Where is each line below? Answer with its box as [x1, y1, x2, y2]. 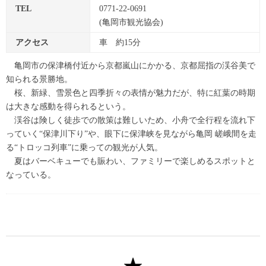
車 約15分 [99, 37, 141, 47]
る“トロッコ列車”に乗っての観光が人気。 [6, 142, 163, 152]
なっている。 [6, 170, 56, 179]
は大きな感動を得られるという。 [6, 102, 131, 111]
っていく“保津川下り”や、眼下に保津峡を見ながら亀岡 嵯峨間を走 [6, 129, 256, 138]
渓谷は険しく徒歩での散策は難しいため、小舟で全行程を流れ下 [6, 115, 255, 125]
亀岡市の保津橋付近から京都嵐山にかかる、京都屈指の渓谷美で [6, 61, 255, 70]
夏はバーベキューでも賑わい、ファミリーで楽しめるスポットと [6, 156, 255, 166]
